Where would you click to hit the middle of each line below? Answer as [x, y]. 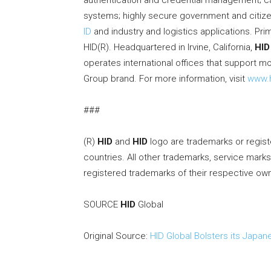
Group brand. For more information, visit [165, 79]
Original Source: [117, 236]
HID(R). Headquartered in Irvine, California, [169, 47]
